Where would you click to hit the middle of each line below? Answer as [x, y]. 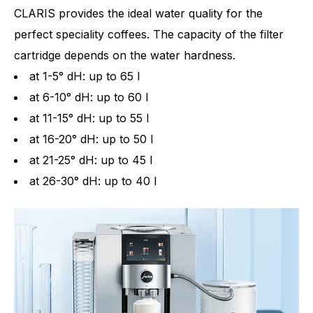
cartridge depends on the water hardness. [125, 55]
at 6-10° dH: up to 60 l [89, 97]
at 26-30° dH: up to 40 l [93, 181]
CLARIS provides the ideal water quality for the [138, 13]
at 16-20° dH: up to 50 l [91, 139]
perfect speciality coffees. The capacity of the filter [149, 34]
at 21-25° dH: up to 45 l [91, 160]
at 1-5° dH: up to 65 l [85, 76]
